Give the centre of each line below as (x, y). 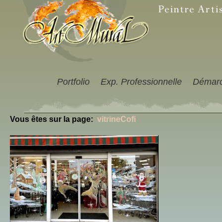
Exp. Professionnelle (141, 82)
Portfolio (73, 82)
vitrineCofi (116, 119)
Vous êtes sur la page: (54, 119)
